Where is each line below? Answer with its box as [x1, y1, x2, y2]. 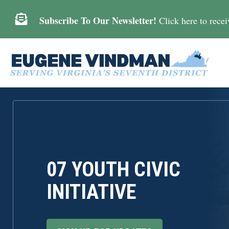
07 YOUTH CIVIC [46, 157, 180, 181]
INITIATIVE [46, 180, 136, 204]
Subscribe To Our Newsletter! [39, 14, 157, 27]
